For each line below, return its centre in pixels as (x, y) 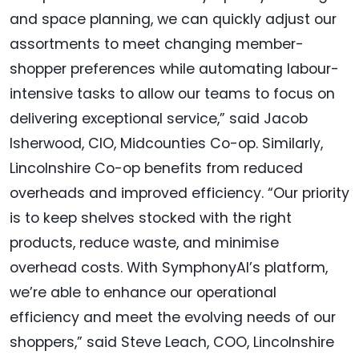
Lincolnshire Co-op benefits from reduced (156, 168)
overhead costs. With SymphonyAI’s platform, (169, 267)
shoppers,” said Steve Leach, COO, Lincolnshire (172, 342)
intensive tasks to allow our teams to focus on (172, 93)
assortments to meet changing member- (157, 44)
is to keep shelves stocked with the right (151, 218)
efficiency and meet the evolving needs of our (173, 317)
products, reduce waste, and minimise (144, 242)
